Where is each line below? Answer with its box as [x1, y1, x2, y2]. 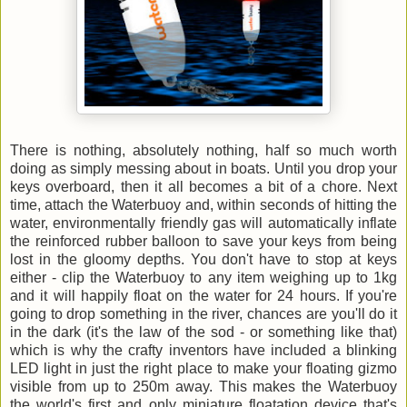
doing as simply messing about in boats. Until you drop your [10, 161, 397, 177]
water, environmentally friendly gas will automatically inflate [10, 215, 397, 232]
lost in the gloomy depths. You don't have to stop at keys [10, 252, 397, 268]
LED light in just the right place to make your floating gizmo [10, 361, 397, 377]
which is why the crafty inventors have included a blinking [10, 342, 397, 359]
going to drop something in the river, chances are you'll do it [10, 306, 397, 323]
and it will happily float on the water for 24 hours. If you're [10, 288, 397, 304]
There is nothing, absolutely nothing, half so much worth [10, 143, 397, 159]
